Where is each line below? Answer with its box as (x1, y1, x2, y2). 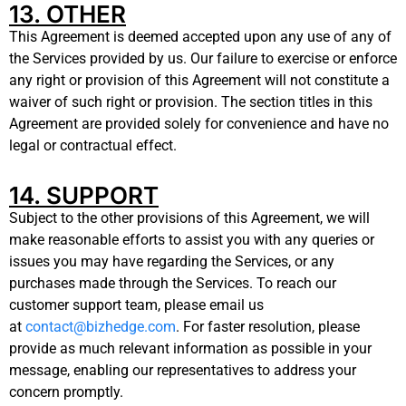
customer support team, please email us (9, 295, 264, 314)
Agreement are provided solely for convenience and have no (9, 114, 389, 132)
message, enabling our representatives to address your (9, 361, 356, 379)
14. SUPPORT (9, 180, 159, 209)
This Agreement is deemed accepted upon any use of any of (9, 27, 391, 45)
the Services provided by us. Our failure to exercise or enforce (9, 49, 397, 67)
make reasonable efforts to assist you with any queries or (9, 230, 374, 248)
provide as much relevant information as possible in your (9, 339, 372, 357)
